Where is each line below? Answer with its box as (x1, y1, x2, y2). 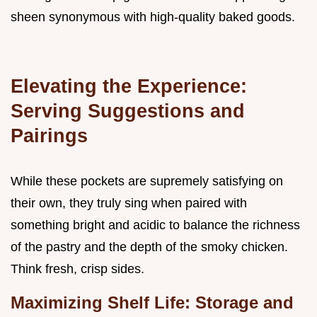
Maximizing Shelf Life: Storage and (11, 292, 294, 312)
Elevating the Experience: (11, 74, 247, 97)
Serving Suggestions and (11, 99, 245, 122)
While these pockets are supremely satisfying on (11, 173, 283, 188)
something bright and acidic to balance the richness (11, 217, 300, 232)
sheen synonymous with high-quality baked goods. (11, 9, 295, 24)
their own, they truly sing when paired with (11, 195, 247, 210)
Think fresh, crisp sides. (11, 261, 144, 276)
